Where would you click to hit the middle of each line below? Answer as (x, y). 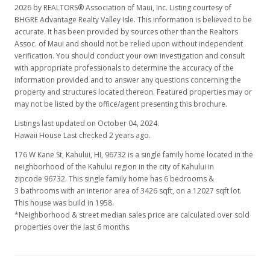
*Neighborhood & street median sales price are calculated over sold (132, 215)
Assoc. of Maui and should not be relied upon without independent (129, 44)
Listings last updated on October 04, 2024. (87, 123)
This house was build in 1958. (64, 203)
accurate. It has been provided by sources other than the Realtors (126, 32)
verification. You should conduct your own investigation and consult (130, 56)
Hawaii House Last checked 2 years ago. (83, 135)
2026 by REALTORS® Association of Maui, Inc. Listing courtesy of (123, 8)
